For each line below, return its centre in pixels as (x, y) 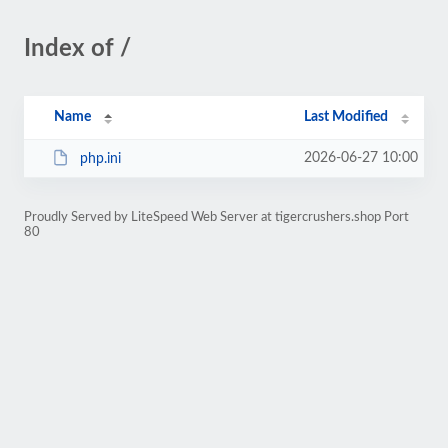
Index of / (77, 49)
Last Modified (346, 117)
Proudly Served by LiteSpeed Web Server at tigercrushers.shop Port (216, 217)
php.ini (100, 158)
